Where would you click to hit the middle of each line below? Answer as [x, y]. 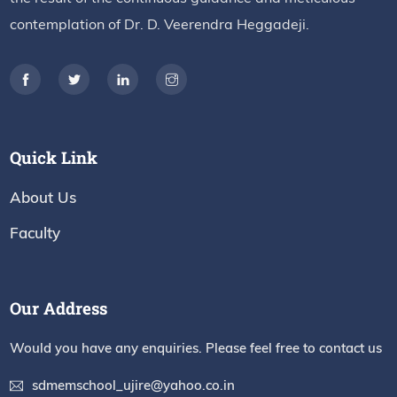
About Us [43, 197]
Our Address [59, 308]
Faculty [35, 233]
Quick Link [54, 157]
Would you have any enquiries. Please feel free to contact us [196, 348]
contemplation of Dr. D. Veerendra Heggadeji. [160, 24]
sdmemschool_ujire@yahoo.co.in [134, 385]
